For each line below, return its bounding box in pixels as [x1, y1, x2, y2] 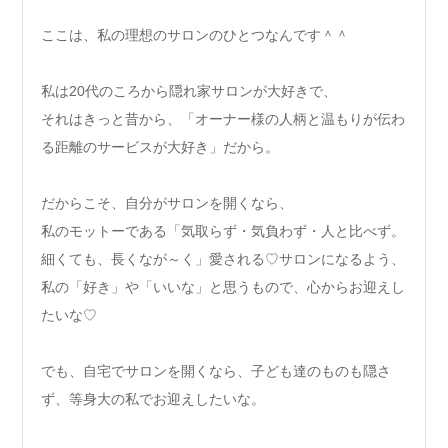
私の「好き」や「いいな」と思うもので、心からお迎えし [41, 279, 405, 296]
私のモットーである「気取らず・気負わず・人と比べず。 [41, 223, 405, 240]
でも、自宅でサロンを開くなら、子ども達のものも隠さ [41, 363, 391, 380]
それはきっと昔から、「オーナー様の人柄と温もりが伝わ [41, 111, 405, 128]
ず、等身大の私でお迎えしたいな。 [41, 391, 265, 408]
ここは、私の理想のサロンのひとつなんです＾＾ [41, 27, 349, 44]
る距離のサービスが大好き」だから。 [41, 139, 279, 156]
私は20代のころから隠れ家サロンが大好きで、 [41, 83, 337, 100]
